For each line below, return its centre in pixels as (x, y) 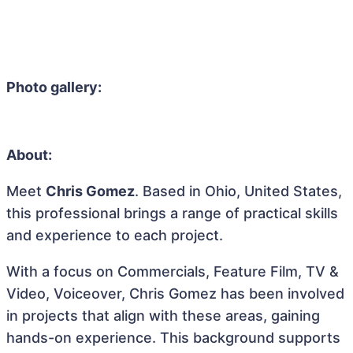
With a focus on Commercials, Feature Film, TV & (173, 271)
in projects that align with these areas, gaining (163, 316)
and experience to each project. (115, 235)
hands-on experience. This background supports (173, 338)
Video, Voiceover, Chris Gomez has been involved (175, 294)
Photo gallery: (54, 87)
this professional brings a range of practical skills (172, 213)
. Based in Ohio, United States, (238, 191)
